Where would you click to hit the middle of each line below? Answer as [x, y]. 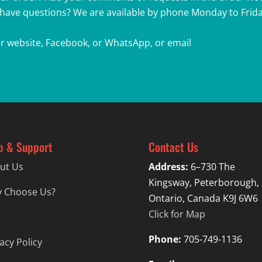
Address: [168, 166]
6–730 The [211, 166]
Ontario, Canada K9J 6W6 [203, 198]
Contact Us [173, 146]
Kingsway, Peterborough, [204, 182]
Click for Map [177, 214]
